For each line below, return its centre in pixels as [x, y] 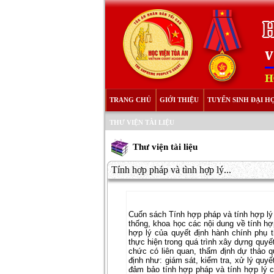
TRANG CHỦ [130, 100]
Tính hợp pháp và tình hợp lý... [171, 170]
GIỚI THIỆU [179, 100]
